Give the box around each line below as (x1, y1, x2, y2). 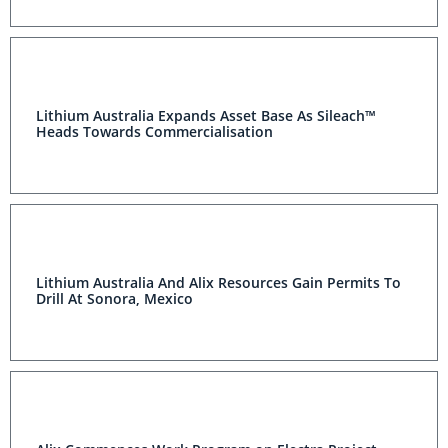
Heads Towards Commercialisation (36, 122, 273, 141)
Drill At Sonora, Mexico (36, 289, 193, 308)
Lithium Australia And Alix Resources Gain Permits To (36, 273, 401, 292)
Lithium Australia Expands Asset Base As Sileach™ (36, 106, 376, 125)
